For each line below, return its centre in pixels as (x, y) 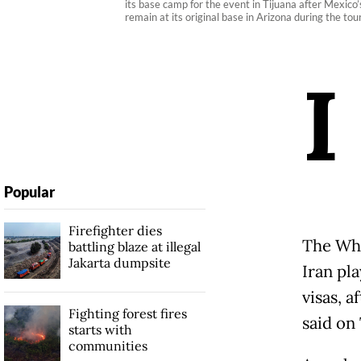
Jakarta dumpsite (119, 262)
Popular (29, 191)
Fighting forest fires (127, 313)
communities (108, 345)
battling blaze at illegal (134, 246)
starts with (100, 329)
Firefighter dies (115, 230)
